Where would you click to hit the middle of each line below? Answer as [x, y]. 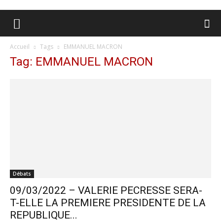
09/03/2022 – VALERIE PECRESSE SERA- [106, 191]
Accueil [20, 47]
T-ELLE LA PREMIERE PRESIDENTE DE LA [108, 203]
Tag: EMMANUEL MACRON [81, 62]
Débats [22, 174]
